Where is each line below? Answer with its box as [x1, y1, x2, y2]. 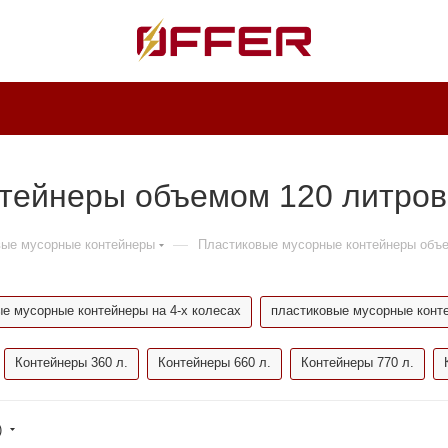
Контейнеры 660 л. [158, 355, 271, 370]
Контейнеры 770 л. [301, 355, 414, 370]
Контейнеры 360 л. [15, 355, 128, 370]
